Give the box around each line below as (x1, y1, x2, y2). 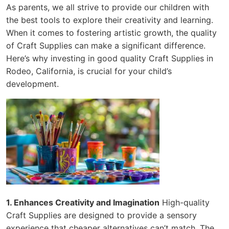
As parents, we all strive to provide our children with (6, 2, 209, 12)
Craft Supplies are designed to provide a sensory (6, 210, 197, 220)
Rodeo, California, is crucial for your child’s (6, 65, 172, 76)
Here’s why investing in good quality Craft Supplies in (6, 53, 213, 63)
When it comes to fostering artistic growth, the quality (6, 27, 217, 38)
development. (6, 78, 59, 89)
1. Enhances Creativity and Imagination (6, 197, 159, 208)
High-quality (159, 197, 210, 208)
